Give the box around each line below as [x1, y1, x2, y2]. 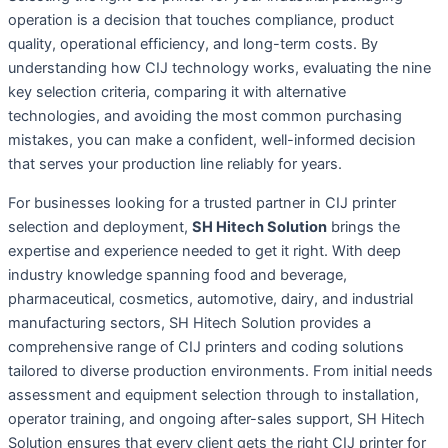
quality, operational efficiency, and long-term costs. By [8, 35, 378, 54]
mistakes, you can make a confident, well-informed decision [8, 131, 416, 150]
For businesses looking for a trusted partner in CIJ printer [8, 193, 396, 212]
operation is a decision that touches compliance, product [8, 11, 394, 30]
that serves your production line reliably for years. [8, 155, 342, 174]
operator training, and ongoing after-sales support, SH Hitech [8, 409, 425, 428]
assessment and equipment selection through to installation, [8, 385, 419, 404]
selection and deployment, [8, 217, 192, 236]
